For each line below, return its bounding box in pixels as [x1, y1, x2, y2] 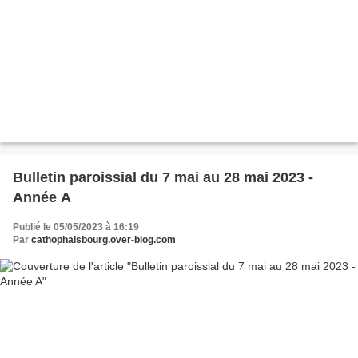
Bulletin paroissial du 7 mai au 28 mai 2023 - [13, 169, 313, 186]
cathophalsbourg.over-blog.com [31, 234, 176, 246]
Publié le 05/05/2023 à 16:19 [13, 221, 139, 233]
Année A [13, 189, 71, 206]
